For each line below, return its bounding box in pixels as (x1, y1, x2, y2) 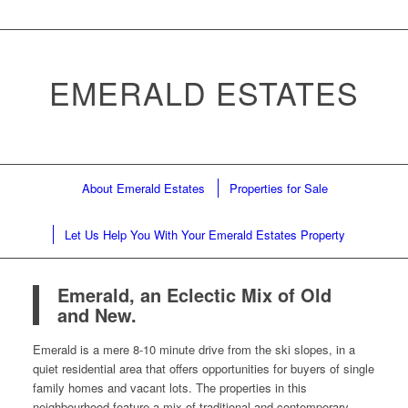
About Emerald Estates (81, 179, 205, 197)
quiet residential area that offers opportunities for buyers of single (32, 360, 374, 378)
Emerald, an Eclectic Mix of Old (56, 281, 331, 308)
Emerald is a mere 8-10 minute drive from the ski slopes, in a (32, 341, 355, 359)
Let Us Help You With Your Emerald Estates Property (65, 226, 346, 243)
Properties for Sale (229, 179, 328, 197)
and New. (56, 301, 137, 328)
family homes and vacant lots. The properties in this (32, 379, 307, 397)
